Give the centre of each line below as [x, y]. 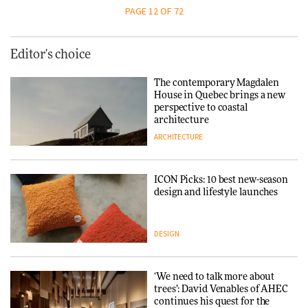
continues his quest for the [212, 301]
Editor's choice [51, 55]
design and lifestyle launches [216, 192]
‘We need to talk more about [214, 277]
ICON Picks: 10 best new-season [221, 180]
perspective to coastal [201, 108]
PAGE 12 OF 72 [154, 11]
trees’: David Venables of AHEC [221, 289]
